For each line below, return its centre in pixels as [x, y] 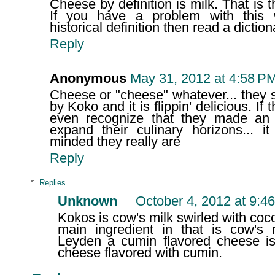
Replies [53, 182]
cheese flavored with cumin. [140, 253]
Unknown [87, 202]
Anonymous [88, 79]
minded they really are [115, 142]
